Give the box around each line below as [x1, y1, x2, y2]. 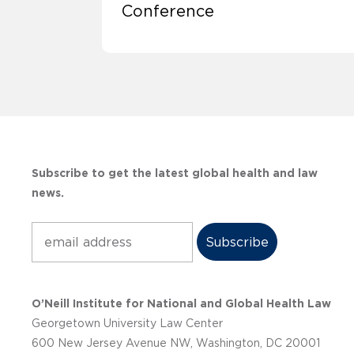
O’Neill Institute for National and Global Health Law [32, 297, 331, 311]
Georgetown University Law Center [32, 317, 223, 330]
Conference [122, 2, 214, 21]
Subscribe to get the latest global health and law [32, 167, 318, 180]
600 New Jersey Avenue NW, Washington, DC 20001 [32, 337, 320, 350]
